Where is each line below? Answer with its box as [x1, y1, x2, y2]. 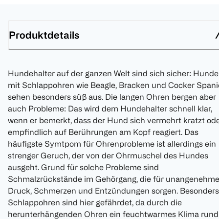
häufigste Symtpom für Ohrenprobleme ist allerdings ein [8, 139, 216, 149]
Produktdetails [9, 29, 79, 41]
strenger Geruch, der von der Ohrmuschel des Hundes [8, 151, 208, 160]
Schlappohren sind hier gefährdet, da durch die [8, 198, 182, 207]
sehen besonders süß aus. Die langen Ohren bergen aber [8, 92, 216, 102]
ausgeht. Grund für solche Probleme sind [8, 163, 159, 172]
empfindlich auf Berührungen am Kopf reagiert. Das [8, 128, 198, 137]
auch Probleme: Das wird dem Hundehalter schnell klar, [8, 104, 212, 113]
